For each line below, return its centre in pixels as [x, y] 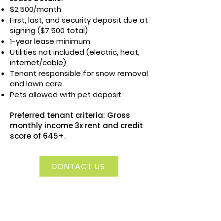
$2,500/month [36, 9]
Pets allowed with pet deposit [66, 94]
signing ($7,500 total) [49, 30]
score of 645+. [38, 136]
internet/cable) [38, 62]
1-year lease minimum [50, 41]
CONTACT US [78, 166]
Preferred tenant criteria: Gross [70, 115]
